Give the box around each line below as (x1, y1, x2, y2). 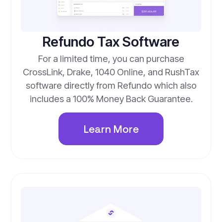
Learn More (83, 122, 139, 135)
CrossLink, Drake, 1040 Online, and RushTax (23, 66, 199, 78)
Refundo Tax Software (43, 33, 179, 51)
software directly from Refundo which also (25, 80, 197, 91)
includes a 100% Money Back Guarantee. (29, 93, 193, 105)
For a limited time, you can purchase (38, 53, 184, 64)
